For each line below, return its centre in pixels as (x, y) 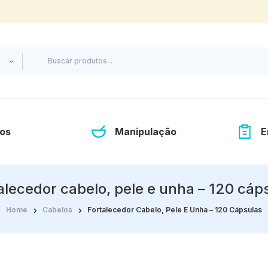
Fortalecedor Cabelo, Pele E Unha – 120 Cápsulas (175, 210)
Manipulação (146, 131)
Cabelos (57, 210)
